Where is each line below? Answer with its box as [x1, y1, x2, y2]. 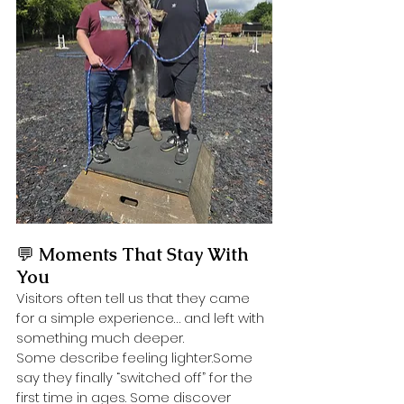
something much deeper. [16, 327, 184, 347]
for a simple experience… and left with [16, 308, 268, 327]
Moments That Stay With [39, 242, 252, 266]
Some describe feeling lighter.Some [16, 347, 256, 367]
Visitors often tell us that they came [16, 288, 253, 308]
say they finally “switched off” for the [16, 367, 256, 387]
